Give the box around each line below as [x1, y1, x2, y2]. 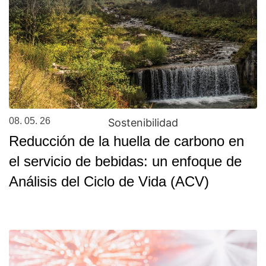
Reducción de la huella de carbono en [9, 133, 244, 150]
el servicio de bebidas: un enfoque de [9, 153, 242, 170]
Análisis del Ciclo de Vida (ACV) [9, 173, 209, 190]
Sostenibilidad [108, 116, 179, 129]
